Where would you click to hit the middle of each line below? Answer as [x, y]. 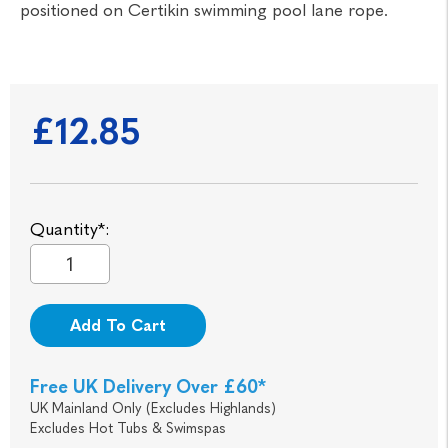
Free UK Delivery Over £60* [148, 387]
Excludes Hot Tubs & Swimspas [128, 429]
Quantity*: [70, 229]
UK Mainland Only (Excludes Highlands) [153, 409]
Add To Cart [118, 326]
